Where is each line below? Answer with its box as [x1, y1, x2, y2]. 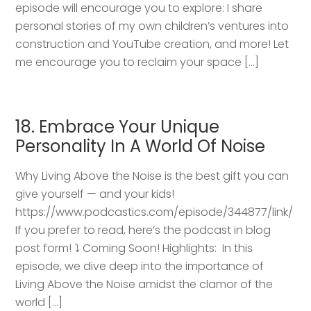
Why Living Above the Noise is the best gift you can [15, 167, 289, 184]
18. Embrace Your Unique [15, 115, 220, 138]
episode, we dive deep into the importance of [15, 258, 264, 274]
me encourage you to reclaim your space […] [15, 53, 260, 70]
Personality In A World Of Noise [15, 134, 266, 158]
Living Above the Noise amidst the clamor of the [15, 276, 274, 292]
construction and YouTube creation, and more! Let [15, 35, 289, 52]
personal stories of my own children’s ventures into [15, 17, 289, 34]
